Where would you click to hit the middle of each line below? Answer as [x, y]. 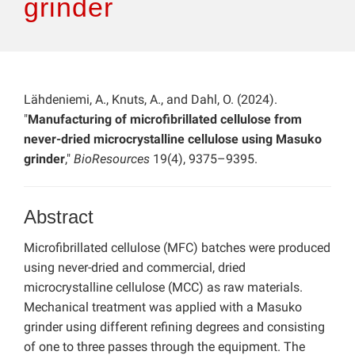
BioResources [112, 159]
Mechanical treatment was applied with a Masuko [163, 307]
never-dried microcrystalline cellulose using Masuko [173, 139]
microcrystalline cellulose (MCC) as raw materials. [163, 288]
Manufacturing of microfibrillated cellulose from [165, 120]
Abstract [59, 217]
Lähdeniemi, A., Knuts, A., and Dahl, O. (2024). [151, 100]
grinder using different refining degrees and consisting [174, 327]
